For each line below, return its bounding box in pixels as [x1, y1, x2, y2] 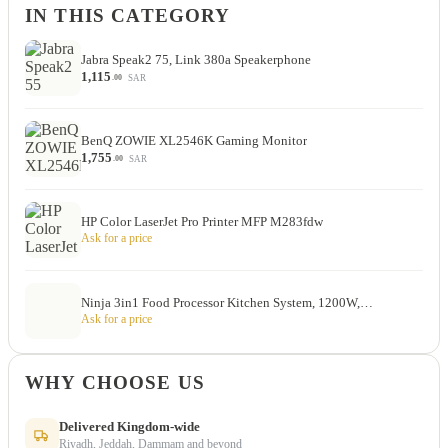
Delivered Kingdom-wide [59, 418, 200, 434]
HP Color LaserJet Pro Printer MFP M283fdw [81, 215, 323, 230]
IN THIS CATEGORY [25, 4, 231, 26]
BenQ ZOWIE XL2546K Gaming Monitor [81, 133, 307, 148]
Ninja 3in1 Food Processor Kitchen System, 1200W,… [81, 296, 373, 311]
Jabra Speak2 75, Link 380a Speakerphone [81, 52, 311, 67]
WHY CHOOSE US [25, 371, 205, 393]
